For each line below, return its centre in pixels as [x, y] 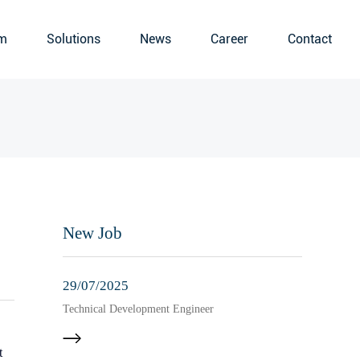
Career [229, 39]
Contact [310, 39]
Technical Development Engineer [138, 309]
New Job [92, 233]
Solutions [74, 39]
